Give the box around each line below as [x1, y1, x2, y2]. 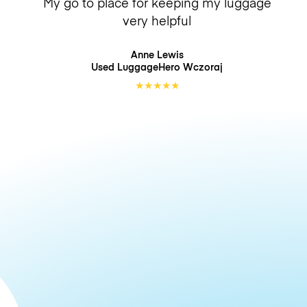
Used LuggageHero [91, 60, 183, 73]
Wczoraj [183, 60, 223, 73]
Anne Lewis [130, 47, 184, 61]
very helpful [123, 11, 191, 29]
